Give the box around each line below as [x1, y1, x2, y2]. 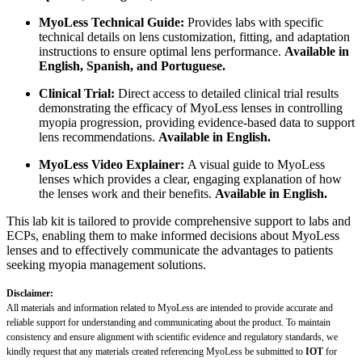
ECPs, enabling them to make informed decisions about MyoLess [6, 228, 339, 242]
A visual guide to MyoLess [187, 157, 325, 171]
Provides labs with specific [184, 15, 323, 29]
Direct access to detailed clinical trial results [115, 86, 339, 100]
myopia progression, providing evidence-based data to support [39, 115, 355, 129]
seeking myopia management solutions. [6, 257, 206, 271]
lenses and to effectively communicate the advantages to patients [6, 242, 333, 257]
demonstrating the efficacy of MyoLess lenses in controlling [39, 100, 343, 115]
